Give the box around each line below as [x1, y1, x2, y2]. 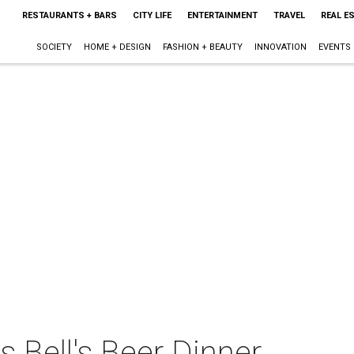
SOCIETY [36, 42, 72, 52]
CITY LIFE [132, 10, 171, 21]
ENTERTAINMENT [186, 10, 258, 21]
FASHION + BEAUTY [162, 42, 243, 52]
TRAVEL [273, 10, 305, 21]
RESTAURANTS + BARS [21, 10, 117, 21]
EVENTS [318, 42, 351, 52]
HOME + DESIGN [83, 42, 151, 52]
